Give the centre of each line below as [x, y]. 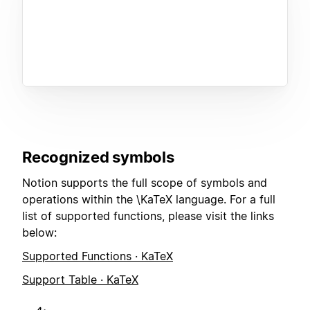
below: [39, 232]
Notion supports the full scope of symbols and [145, 182]
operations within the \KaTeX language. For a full [149, 199]
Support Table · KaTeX [80, 280]
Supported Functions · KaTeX [98, 256]
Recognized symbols [98, 157]
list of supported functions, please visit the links [148, 216]
